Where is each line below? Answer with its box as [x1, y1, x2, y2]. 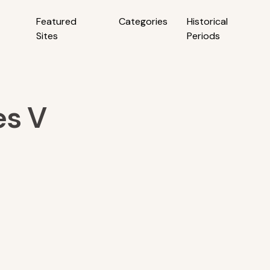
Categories [118, 15, 168, 28]
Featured [36, 15, 77, 28]
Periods [186, 30, 220, 42]
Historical [186, 15, 228, 28]
